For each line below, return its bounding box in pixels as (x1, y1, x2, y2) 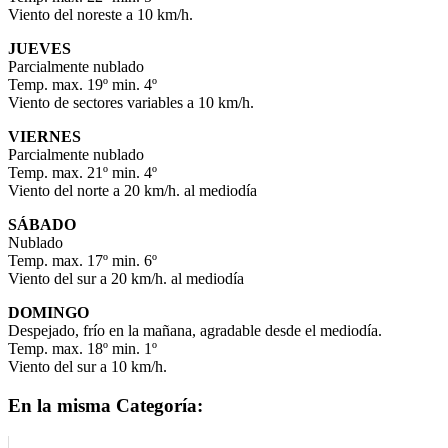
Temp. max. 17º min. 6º (8, 252, 157, 270)
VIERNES (8, 128, 81, 146)
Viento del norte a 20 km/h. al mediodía (8, 182, 257, 200)
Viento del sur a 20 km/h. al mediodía (8, 270, 244, 288)
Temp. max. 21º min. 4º (8, 164, 157, 182)
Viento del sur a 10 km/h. (8, 358, 167, 376)
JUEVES (8, 40, 71, 58)
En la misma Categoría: (8, 395, 203, 417)
